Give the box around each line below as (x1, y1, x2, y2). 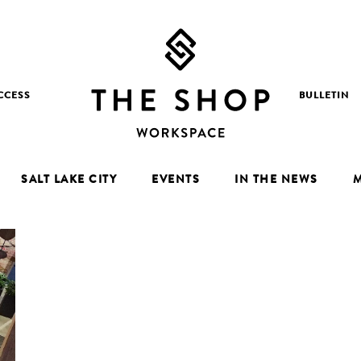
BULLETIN (298, 92, 349, 102)
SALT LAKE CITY (21, 175, 118, 186)
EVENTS (151, 175, 201, 186)
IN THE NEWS (234, 175, 318, 186)
